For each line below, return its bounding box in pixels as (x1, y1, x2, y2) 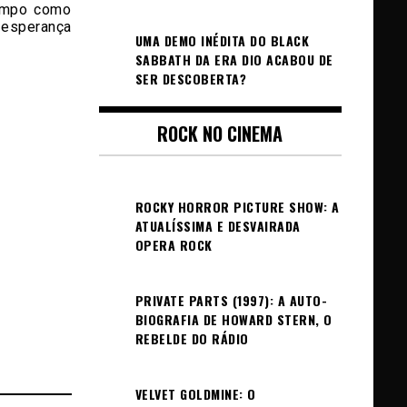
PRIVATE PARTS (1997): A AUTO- (134, 291, 327, 310)
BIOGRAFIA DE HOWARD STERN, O (134, 310, 333, 329)
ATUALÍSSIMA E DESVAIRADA (134, 216, 301, 235)
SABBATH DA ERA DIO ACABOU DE (134, 50, 333, 69)
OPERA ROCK (134, 235, 213, 254)
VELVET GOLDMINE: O (134, 384, 256, 403)
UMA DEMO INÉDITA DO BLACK (134, 31, 309, 50)
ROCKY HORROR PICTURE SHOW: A (134, 197, 340, 216)
